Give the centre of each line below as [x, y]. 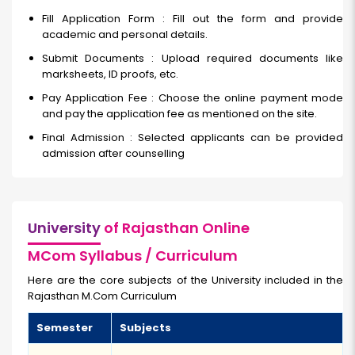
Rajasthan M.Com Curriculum [102, 296]
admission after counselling [113, 154]
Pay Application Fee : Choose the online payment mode [193, 98]
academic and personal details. [125, 35]
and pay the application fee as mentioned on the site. [179, 114]
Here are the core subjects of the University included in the [185, 281]
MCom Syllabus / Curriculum [133, 256]
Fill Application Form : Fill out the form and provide [193, 19]
